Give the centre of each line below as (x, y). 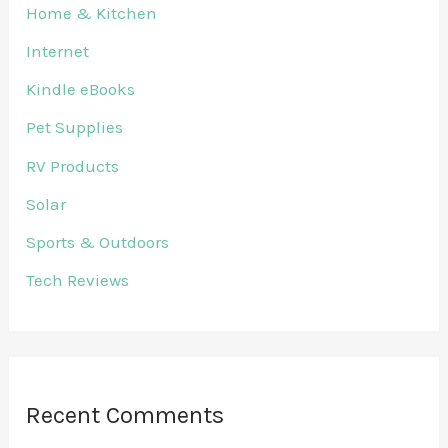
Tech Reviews (78, 280)
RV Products (73, 165)
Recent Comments (125, 414)
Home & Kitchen (92, 12)
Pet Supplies (75, 127)
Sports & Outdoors (98, 242)
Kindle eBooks (81, 89)
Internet (58, 50)
